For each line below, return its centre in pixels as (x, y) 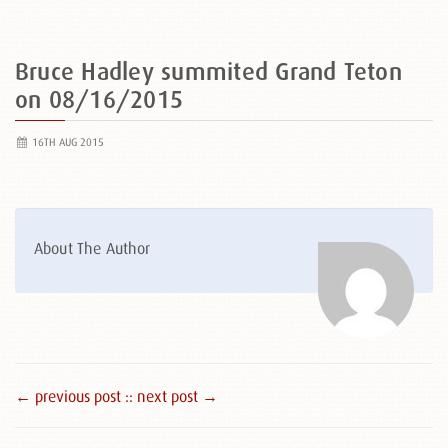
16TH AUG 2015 (66, 142)
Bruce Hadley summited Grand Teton (208, 71)
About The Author (92, 248)
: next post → (173, 396)
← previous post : (72, 396)
